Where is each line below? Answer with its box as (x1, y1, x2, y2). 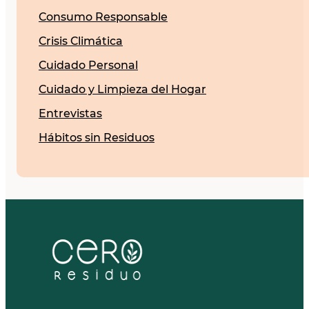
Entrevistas (39, 106, 102, 120)
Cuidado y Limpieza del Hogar (39, 82, 206, 96)
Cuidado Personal (39, 58, 138, 72)
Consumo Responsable (39, 10, 168, 23)
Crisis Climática (39, 34, 123, 48)
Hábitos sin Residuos (39, 130, 154, 144)
